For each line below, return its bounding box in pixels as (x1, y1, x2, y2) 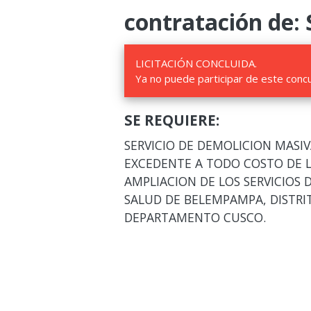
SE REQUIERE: (124, 110, 219, 130)
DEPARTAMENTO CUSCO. (124, 209, 266, 226)
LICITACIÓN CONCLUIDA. (135, 56, 257, 70)
